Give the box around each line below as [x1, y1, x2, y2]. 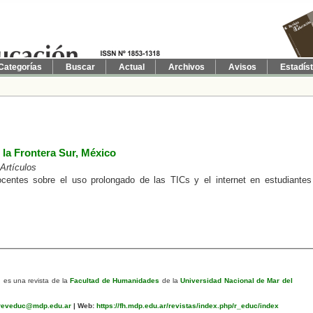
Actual [119, 62, 145, 72]
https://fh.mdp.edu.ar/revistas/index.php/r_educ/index [94, 301, 279, 310]
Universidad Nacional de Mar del [180, 276, 293, 284]
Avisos [228, 62, 256, 72]
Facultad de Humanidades [70, 276, 160, 284]
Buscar [66, 62, 95, 72]
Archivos [168, 62, 205, 72]
